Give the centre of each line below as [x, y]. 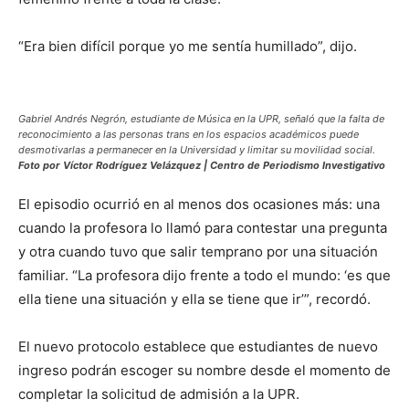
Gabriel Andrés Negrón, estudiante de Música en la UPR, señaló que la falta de [201, 118]
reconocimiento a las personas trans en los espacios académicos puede [189, 134]
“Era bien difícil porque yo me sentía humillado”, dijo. [188, 46]
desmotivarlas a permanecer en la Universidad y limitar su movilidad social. [197, 149]
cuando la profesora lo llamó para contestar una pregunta [203, 227]
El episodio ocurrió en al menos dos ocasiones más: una [199, 204]
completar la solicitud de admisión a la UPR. [159, 393]
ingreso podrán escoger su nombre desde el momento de [204, 370]
